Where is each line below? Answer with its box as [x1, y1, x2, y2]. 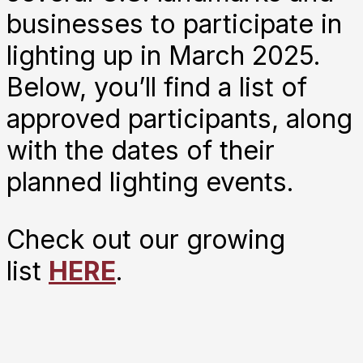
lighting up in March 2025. [6, 39, 321, 71]
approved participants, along [6, 102, 352, 135]
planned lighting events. [6, 165, 294, 198]
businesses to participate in [6, 7, 342, 40]
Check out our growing [6, 223, 285, 255]
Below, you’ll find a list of [6, 70, 307, 103]
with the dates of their [6, 134, 275, 166]
